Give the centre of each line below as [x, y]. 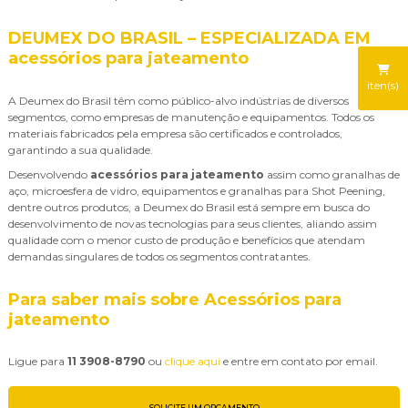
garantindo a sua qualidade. [81, 150]
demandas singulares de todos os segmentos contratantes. [159, 256]
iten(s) [383, 85]
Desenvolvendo [49, 174]
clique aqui [193, 361]
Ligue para [38, 361]
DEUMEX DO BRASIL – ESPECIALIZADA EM [189, 38]
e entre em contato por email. [299, 361]
